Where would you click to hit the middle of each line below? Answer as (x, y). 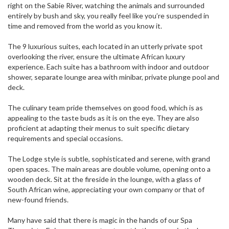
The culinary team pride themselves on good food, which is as (105, 108)
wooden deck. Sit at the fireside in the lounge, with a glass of (106, 179)
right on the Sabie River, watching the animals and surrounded (106, 6)
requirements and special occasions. (65, 139)
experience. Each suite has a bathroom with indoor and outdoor (108, 67)
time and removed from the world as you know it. (85, 26)
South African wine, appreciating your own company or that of (106, 190)
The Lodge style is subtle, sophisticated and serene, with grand (109, 159)
